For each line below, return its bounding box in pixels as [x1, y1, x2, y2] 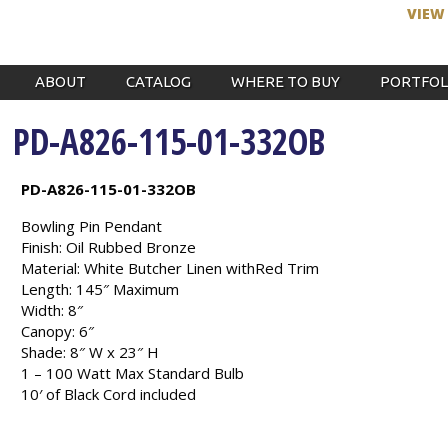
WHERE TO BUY [230, 73, 340, 90]
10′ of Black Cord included [21, 384, 197, 404]
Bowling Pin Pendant [21, 216, 163, 236]
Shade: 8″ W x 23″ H [21, 342, 160, 362]
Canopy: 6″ [21, 321, 95, 341]
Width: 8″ [21, 300, 84, 320]
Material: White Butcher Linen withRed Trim [21, 258, 320, 278]
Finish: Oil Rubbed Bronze [21, 237, 197, 257]
